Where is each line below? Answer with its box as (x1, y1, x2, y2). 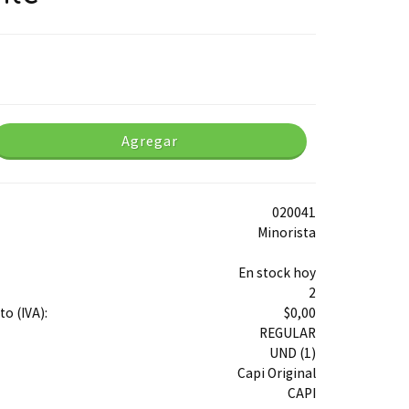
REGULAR (258, 323, 316, 341)
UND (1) (268, 343, 316, 362)
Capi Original (236, 363, 316, 382)
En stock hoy (237, 263, 316, 281)
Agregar (121, 131, 178, 151)
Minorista (257, 223, 316, 241)
